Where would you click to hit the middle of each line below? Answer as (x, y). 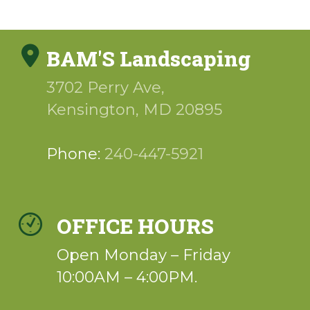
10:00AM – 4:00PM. (127, 277)
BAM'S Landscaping (149, 58)
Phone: (76, 154)
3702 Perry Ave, (106, 87)
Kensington (91, 109)
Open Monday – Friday (144, 255)
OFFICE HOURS (136, 226)
